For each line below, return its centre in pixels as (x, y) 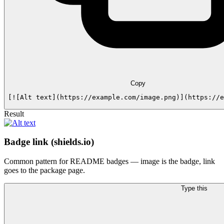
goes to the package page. (44, 170)
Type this (194, 188)
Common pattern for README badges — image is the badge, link (109, 161)
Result (14, 113)
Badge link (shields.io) (49, 142)
